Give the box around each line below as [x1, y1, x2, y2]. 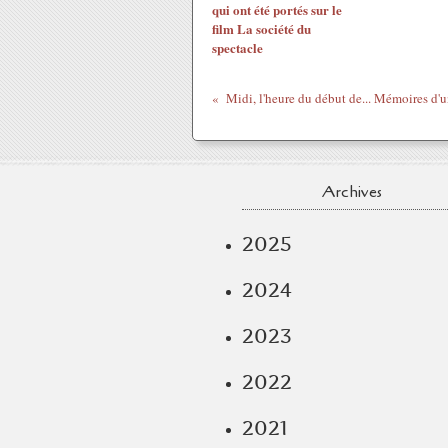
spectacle [212, 38, 263, 57]
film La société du [212, 19, 311, 38]
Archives [322, 181, 382, 203]
